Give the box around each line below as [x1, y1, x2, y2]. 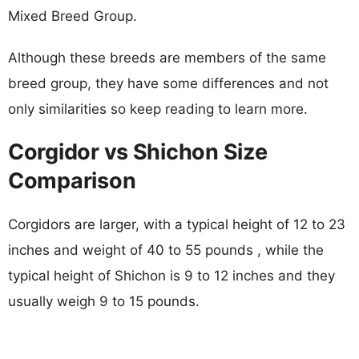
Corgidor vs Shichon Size [8, 138, 268, 165]
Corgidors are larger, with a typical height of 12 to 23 [8, 216, 345, 232]
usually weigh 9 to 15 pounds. [8, 292, 200, 309]
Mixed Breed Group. [8, 7, 137, 24]
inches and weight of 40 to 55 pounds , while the [8, 241, 324, 258]
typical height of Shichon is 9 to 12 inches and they [8, 267, 335, 284]
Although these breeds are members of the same [8, 49, 326, 66]
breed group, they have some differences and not [8, 75, 329, 91]
